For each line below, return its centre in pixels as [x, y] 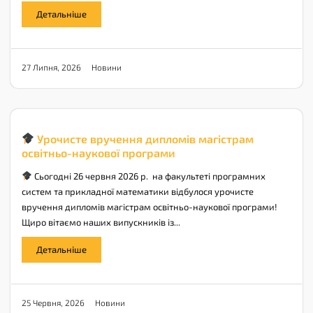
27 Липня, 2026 [51, 67]
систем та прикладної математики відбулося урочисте [138, 191]
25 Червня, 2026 [53, 303]
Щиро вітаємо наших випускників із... [101, 222]
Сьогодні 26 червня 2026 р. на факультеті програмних [148, 176]
